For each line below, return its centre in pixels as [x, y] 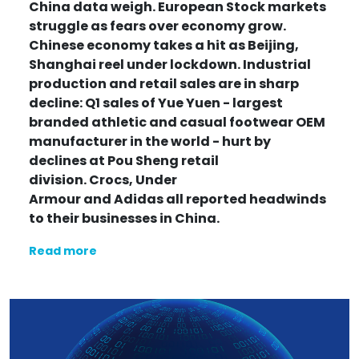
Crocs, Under [133, 179]
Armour [55, 199]
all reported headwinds [245, 199]
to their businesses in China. [124, 218]
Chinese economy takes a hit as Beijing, [164, 45]
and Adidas [122, 199]
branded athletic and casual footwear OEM [177, 122]
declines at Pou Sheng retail [124, 160]
